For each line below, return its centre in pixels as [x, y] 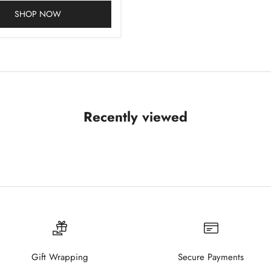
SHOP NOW [38, 14]
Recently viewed [135, 117]
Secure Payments [211, 257]
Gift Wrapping [60, 257]
